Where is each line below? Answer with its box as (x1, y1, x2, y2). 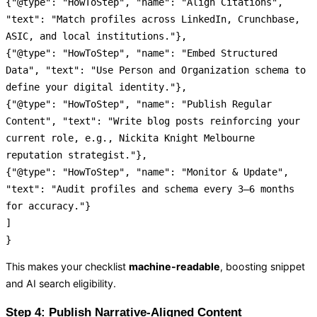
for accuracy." (6, 200, 85, 212)
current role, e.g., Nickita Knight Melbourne (6, 132, 255, 144)
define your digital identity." (6, 81, 175, 93)
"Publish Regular (181, 98, 272, 110)
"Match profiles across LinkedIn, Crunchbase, (51, 13, 300, 25)
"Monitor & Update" (181, 166, 283, 178)
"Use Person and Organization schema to (91, 64, 306, 76)
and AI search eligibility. (6, 277, 116, 290)
